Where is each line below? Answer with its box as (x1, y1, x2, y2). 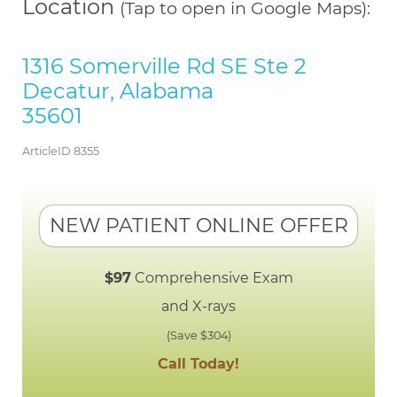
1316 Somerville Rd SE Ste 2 (22, 52, 307, 79)
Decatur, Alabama (22, 77, 214, 104)
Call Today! (158, 354, 239, 372)
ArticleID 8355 (22, 144, 99, 158)
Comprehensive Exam (130, 269, 293, 286)
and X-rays (161, 297, 236, 315)
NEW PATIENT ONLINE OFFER (49, 213, 348, 237)
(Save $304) (166, 328, 231, 342)
